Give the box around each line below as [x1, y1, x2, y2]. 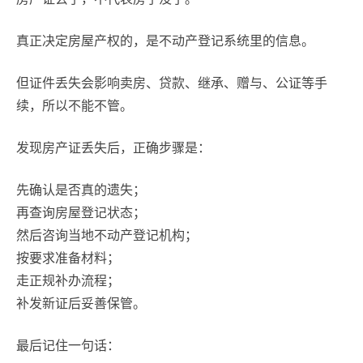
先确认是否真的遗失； [16, 183, 146, 197]
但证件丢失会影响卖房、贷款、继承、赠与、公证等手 [16, 76, 327, 90]
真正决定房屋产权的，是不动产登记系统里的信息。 [16, 34, 314, 48]
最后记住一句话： [16, 339, 120, 352]
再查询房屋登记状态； [16, 206, 146, 220]
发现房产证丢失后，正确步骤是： [16, 141, 211, 155]
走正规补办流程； [16, 274, 120, 288]
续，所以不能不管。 [16, 99, 133, 113]
